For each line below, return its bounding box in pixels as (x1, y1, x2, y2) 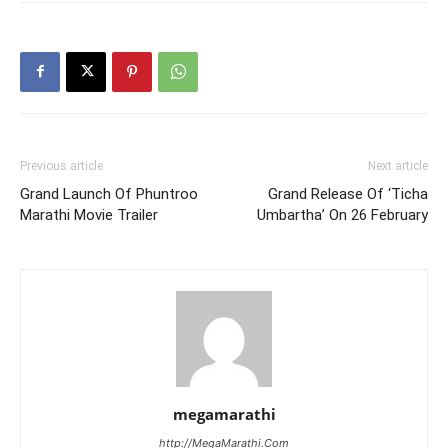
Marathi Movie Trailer (20, 205, 158, 224)
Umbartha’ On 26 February (257, 205, 428, 224)
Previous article (20, 158, 103, 173)
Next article (368, 158, 428, 173)
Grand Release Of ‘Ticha (268, 184, 428, 203)
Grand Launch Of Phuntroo (20, 184, 198, 203)
